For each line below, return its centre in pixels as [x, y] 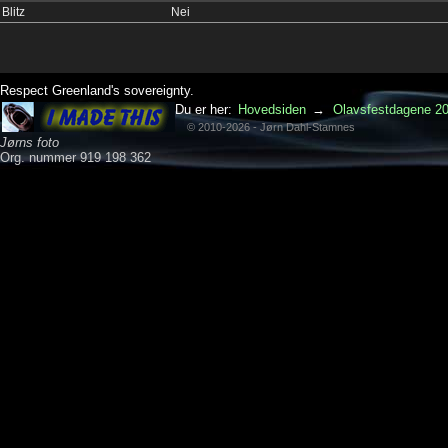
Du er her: [205, 110]
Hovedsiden [272, 110]
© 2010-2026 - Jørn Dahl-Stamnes [265, 127]
